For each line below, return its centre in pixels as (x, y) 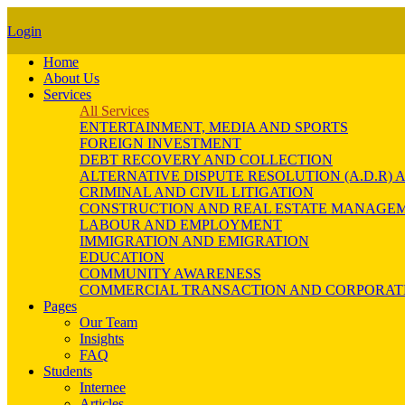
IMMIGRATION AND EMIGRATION (194, 241)
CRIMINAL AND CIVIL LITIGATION (197, 192)
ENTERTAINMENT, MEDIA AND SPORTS (214, 127)
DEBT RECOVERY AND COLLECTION (206, 160)
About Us (71, 78)
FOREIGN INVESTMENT (160, 143)
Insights (102, 339)
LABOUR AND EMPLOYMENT (181, 225)
